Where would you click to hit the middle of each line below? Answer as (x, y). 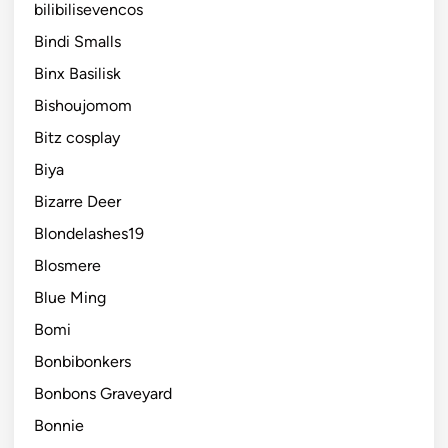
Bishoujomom (83, 105)
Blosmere (67, 265)
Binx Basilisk (77, 73)
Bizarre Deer (77, 201)
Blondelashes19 (89, 233)
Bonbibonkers (82, 361)
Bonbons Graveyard (103, 393)
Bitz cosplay (77, 137)
